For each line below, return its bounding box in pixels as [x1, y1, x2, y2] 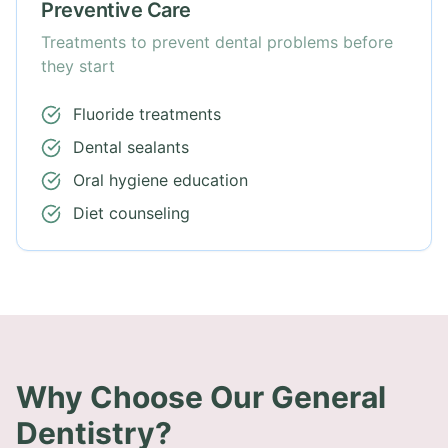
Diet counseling [73, 203, 190, 223]
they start [41, 56, 115, 76]
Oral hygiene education [73, 170, 248, 190]
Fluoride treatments [73, 104, 221, 124]
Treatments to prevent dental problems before [41, 32, 393, 52]
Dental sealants [73, 137, 189, 157]
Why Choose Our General [16, 379, 386, 415]
